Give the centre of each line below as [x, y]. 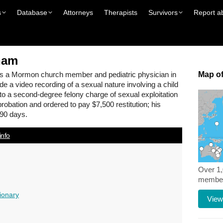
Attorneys [78, 12]
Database [32, 12]
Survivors [163, 12]
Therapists [120, 12]
